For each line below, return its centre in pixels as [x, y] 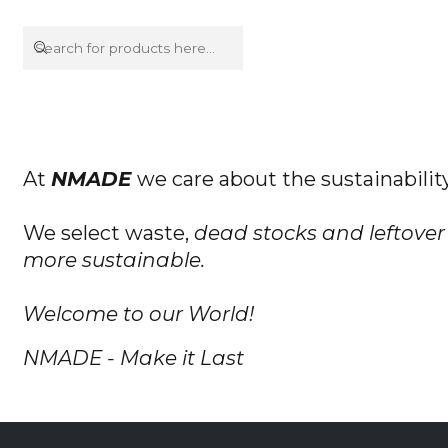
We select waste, [109, 232]
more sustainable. [114, 259]
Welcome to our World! [139, 313]
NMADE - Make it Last [134, 357]
